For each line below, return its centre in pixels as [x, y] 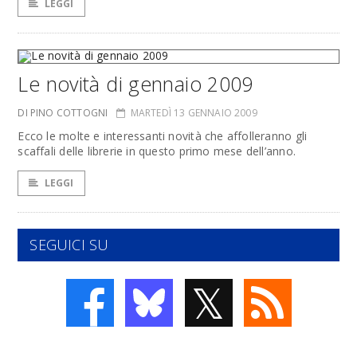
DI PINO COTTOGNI [63, 113]
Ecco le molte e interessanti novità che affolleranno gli [163, 136]
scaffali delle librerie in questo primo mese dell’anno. [157, 151]
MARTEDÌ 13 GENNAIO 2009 [194, 113]
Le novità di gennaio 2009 [135, 84]
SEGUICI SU [69, 245]
